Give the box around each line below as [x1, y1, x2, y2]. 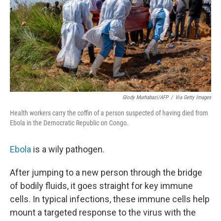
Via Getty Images [175, 94, 211, 101]
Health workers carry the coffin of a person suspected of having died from [10, 109, 208, 117]
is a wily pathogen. [31, 144, 105, 154]
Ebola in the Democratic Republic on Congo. [10, 119, 129, 127]
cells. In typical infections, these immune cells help [10, 194, 210, 204]
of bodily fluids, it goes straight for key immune [10, 181, 193, 191]
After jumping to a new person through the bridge [10, 167, 202, 178]
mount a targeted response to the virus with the [10, 207, 196, 218]
